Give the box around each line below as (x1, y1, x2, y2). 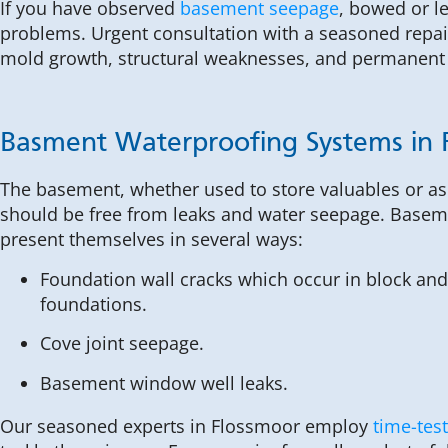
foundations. (40, 291, 147, 316)
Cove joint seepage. (40, 331, 204, 356)
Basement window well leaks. (40, 370, 288, 395)
